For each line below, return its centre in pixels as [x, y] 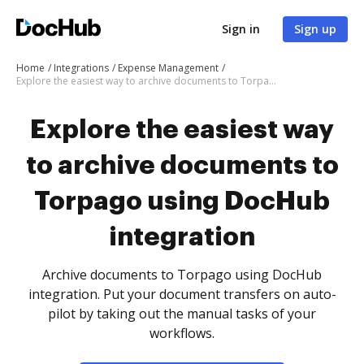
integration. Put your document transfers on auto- [182, 294]
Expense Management [168, 68]
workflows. [182, 333]
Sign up [315, 29]
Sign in [241, 29]
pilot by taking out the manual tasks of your [182, 314]
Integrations [81, 68]
